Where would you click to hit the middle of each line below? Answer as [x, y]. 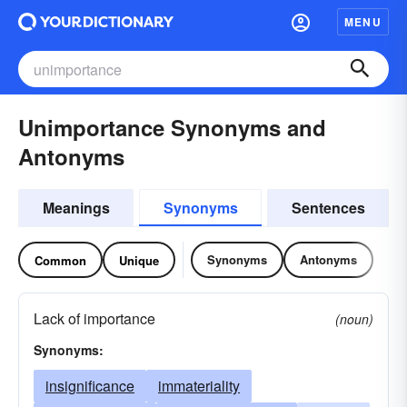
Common [60, 260]
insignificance [90, 386]
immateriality [199, 386]
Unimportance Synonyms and [172, 127]
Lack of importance [94, 318]
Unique [139, 260]
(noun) [354, 319]
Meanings [76, 208]
